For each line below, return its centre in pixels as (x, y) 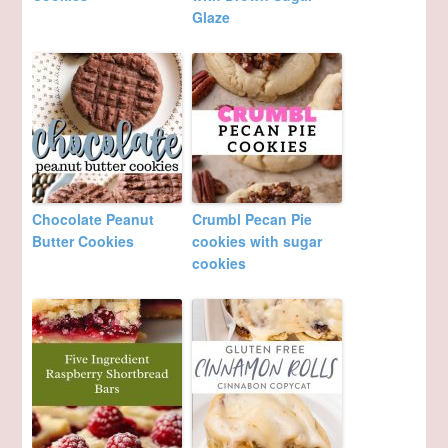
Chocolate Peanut (93, 219)
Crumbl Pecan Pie (252, 219)
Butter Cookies (83, 241)
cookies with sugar (257, 241)
